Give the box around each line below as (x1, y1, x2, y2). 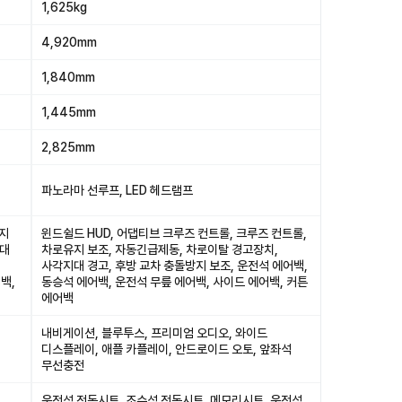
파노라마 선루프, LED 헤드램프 (41, 183, 193, 197)
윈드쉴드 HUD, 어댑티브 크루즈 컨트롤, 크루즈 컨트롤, (41, 226, 307, 240)
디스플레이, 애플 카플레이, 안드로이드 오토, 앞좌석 (41, 342, 292, 356)
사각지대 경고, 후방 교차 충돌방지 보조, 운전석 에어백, (41, 258, 308, 273)
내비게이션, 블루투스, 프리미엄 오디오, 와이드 (41, 326, 267, 340)
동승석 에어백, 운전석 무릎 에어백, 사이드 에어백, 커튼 (41, 275, 308, 289)
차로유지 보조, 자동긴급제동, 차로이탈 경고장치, (41, 242, 278, 257)
